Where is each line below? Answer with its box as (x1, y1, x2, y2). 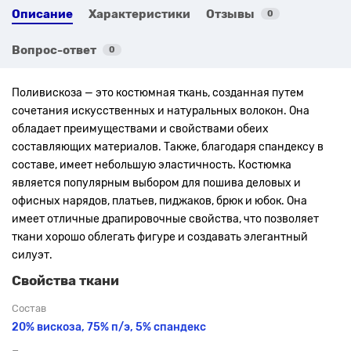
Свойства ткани (12, 272, 119, 288)
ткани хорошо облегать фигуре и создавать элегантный (12, 230, 308, 244)
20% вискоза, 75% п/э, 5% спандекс (12, 320, 206, 334)
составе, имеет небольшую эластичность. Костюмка (12, 157, 291, 172)
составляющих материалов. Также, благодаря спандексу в (12, 139, 324, 154)
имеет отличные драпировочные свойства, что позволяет (12, 212, 319, 226)
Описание (12, 6, 73, 21)
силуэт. (12, 248, 52, 262)
